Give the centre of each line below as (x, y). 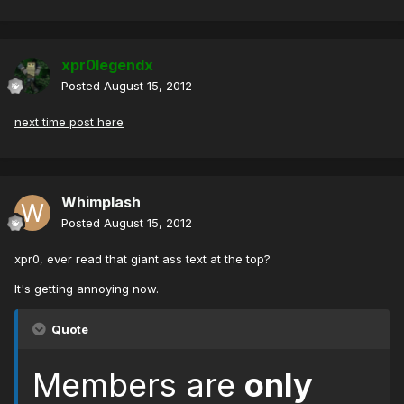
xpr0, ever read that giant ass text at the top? (142, 259)
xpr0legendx (107, 65)
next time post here (69, 122)
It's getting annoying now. (87, 289)
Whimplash (101, 202)
